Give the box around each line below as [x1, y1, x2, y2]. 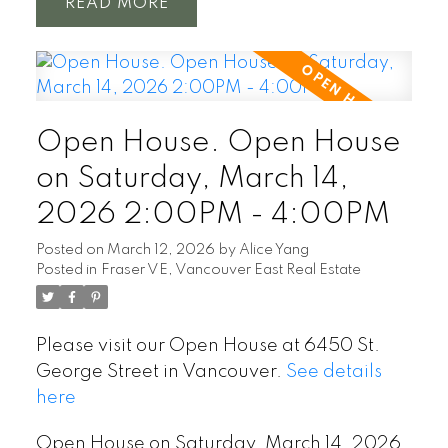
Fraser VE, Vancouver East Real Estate [100, 263, 361, 278]
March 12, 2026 [106, 243, 215, 258]
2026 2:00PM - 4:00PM [35, 200, 390, 231]
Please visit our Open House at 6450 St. [35, 337, 380, 356]
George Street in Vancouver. [35, 363, 286, 382]
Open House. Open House [35, 128, 401, 159]
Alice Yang [238, 243, 309, 258]
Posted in [35, 263, 97, 278]
